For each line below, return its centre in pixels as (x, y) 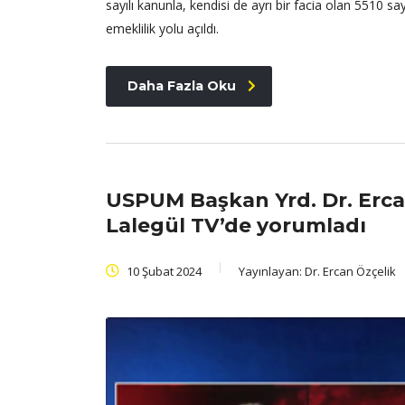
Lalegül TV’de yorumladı (236, 225)
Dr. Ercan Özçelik (350, 271)
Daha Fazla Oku (182, 85)
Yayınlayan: (272, 271)
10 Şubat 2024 (163, 271)
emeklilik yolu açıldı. (162, 28)
